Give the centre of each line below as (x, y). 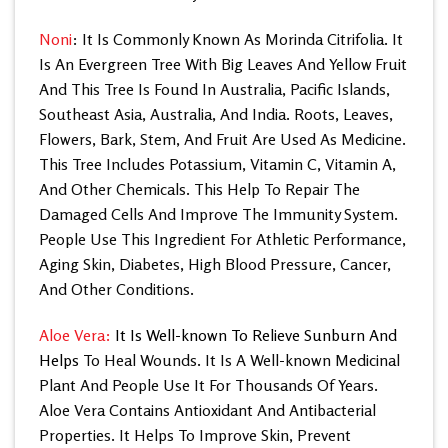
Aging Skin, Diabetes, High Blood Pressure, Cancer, (215, 263)
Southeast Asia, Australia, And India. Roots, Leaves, (216, 113)
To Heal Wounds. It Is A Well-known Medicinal (239, 359)
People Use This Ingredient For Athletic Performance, (222, 238)
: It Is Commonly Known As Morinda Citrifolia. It (237, 38)
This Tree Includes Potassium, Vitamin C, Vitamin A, (217, 163)
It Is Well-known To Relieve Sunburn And (256, 334)
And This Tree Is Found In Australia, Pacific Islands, (214, 88)
